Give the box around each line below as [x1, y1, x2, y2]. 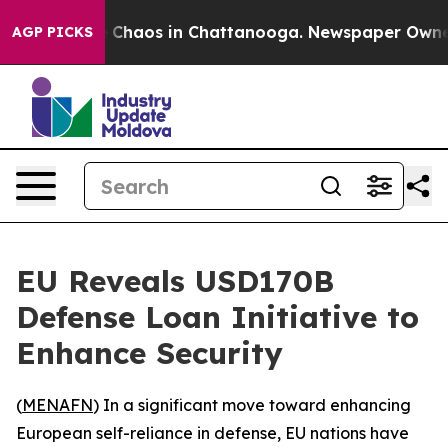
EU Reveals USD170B [16, 262, 334, 300]
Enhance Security [16, 334, 283, 372]
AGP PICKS [12, 23, 93, 41]
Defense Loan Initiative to [16, 298, 419, 336]
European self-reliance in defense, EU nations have [16, 423, 409, 443]
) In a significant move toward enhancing [93, 395, 411, 415]
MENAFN [22, 395, 93, 415]
